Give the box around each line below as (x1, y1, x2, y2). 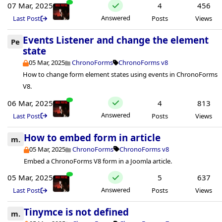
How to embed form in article (24, 131, 161, 144)
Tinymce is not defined (24, 206, 129, 219)
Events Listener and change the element (23, 34, 209, 47)
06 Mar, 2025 (7, 98, 53, 108)
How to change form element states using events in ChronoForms (23, 70, 218, 79)
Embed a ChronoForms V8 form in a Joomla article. (24, 156, 172, 166)
